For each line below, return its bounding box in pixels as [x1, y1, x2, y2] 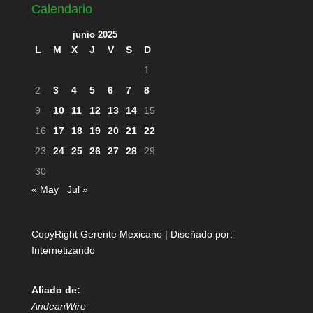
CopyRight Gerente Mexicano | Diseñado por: [31, 228, 233, 240]
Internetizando [31, 245, 95, 256]
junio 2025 [72, 29, 117, 41]
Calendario [31, 2, 92, 17]
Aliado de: [31, 284, 80, 296]
